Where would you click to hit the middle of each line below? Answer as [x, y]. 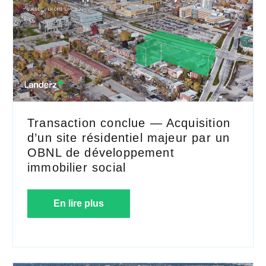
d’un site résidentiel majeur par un [129, 138]
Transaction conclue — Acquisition [129, 123]
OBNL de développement [101, 153]
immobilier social [77, 168]
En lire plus [79, 204]
